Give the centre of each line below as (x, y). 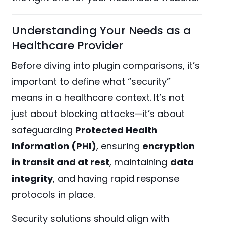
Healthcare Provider (68, 46)
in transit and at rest (61, 162)
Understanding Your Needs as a (101, 31)
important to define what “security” (91, 82)
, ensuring (120, 146)
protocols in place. (53, 195)
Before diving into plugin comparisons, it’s (106, 66)
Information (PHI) (54, 146)
